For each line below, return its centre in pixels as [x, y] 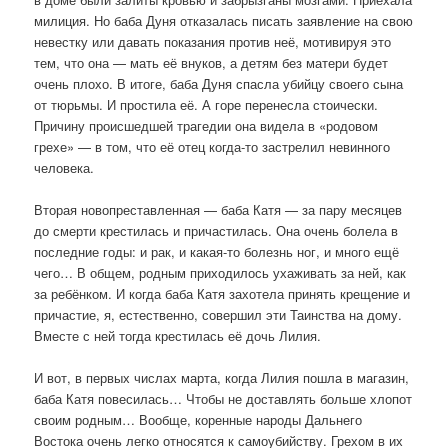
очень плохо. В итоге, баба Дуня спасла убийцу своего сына [219, 83]
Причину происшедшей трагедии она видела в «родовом [206, 125]
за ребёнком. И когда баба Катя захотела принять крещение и [222, 294]
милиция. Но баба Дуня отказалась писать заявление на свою [224, 20]
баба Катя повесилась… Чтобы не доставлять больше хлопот [223, 399]
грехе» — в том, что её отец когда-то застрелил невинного [212, 146]
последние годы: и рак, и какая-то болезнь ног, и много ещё [217, 252]
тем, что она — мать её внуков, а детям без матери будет [211, 62]
